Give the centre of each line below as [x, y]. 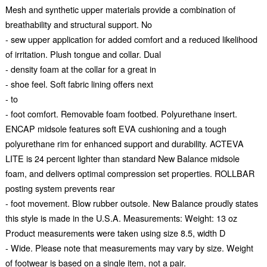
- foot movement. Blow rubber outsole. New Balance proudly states [131, 203]
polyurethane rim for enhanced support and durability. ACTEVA [124, 144]
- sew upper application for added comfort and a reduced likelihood [131, 39]
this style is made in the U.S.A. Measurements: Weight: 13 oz [121, 218]
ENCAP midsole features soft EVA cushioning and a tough [116, 129]
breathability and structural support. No [78, 24]
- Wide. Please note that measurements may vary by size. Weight [129, 248]
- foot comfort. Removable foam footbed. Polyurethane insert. [121, 114]
